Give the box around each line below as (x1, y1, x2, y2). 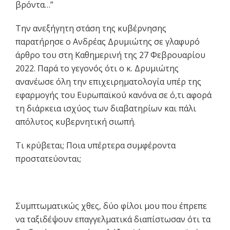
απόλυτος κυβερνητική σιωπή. (15, 116, 136, 128)
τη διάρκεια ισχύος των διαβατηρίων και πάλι (15, 103, 196, 114)
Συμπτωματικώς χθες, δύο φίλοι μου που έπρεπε (15, 200, 207, 212)
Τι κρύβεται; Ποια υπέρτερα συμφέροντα (15, 140, 176, 151)
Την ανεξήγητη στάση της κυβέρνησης (15, 23, 166, 34)
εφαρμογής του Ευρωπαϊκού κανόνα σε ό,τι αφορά (15, 89, 212, 101)
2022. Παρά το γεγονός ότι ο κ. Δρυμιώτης (15, 63, 179, 74)
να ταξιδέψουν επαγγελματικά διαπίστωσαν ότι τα (15, 214, 210, 225)
